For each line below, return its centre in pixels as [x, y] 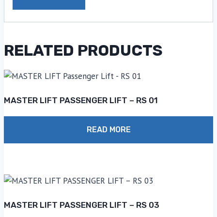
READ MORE [108, 130]
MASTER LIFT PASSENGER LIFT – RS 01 [81, 101]
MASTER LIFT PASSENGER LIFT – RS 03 [81, 205]
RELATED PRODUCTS [83, 51]
